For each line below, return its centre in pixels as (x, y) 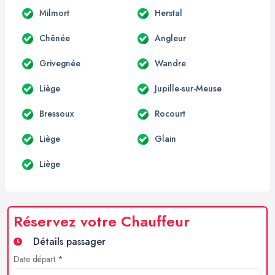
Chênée (55, 38)
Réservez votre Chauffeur (102, 221)
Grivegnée (60, 63)
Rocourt (170, 113)
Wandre (170, 63)
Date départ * (38, 259)
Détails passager (66, 241)
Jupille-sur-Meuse (188, 88)
